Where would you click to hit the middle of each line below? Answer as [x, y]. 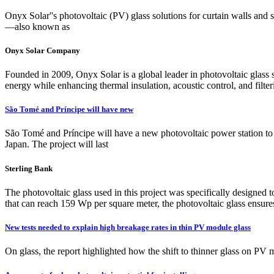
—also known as [37, 26]
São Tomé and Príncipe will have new [69, 109]
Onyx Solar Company [43, 50]
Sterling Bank [29, 168]
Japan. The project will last [57, 144]
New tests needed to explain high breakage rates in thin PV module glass [128, 227]
